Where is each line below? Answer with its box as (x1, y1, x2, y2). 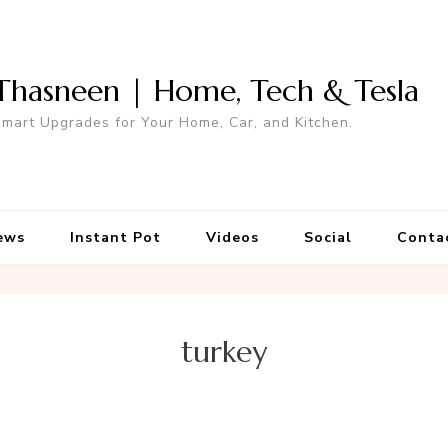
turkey (181, 333, 267, 371)
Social (303, 228, 352, 247)
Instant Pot (69, 228, 161, 247)
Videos (205, 228, 259, 247)
